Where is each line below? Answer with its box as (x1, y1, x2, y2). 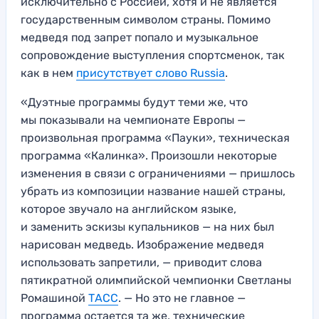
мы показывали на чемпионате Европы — (21, 113, 246, 127)
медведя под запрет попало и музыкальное (21, 31, 258, 45)
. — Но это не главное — (118, 291, 246, 305)
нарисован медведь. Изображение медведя (21, 238, 264, 252)
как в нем (21, 66, 76, 80)
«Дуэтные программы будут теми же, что (21, 95, 248, 110)
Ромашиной (21, 291, 88, 305)
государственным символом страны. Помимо (21, 13, 271, 27)
